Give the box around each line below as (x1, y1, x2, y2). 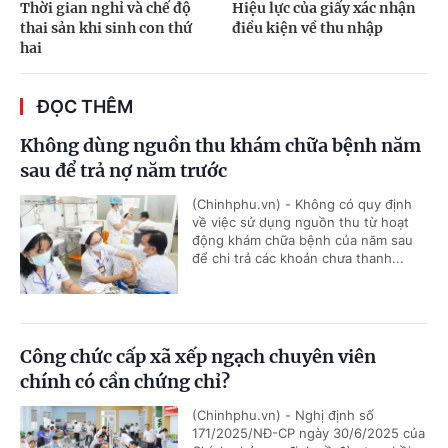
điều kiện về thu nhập (231, 19, 383, 38)
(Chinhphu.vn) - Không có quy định (192, 196, 412, 213)
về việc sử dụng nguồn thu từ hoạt (192, 214, 409, 231)
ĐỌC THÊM (37, 96, 133, 118)
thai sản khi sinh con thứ (20, 19, 192, 38)
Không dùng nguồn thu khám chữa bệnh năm (20, 134, 421, 158)
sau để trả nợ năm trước (20, 159, 227, 183)
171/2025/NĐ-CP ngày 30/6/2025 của (192, 425, 425, 442)
